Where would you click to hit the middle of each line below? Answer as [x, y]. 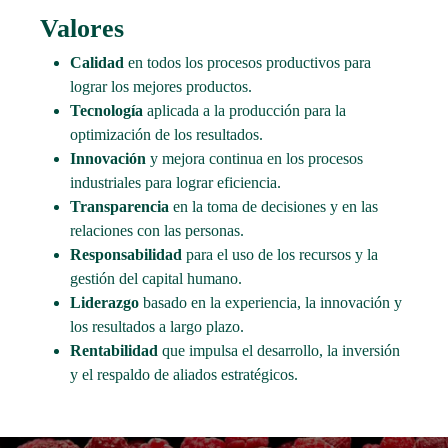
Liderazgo [105, 302]
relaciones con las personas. [157, 230]
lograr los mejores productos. [161, 86]
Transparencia [120, 206]
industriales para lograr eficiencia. [176, 182]
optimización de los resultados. [167, 134]
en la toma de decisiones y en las [274, 206]
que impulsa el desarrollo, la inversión [279, 350]
